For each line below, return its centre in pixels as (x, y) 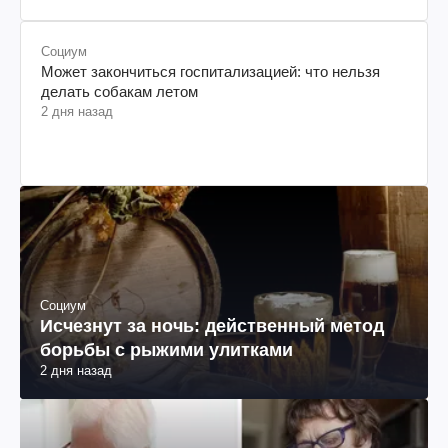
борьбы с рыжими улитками (166, 350)
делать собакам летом (119, 91)
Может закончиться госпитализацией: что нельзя (210, 71)
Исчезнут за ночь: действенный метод (212, 326)
